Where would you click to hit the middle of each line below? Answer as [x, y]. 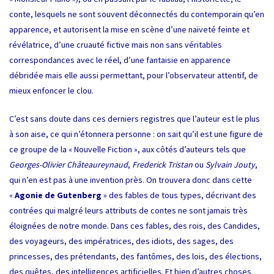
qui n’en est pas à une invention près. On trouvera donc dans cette [131, 180]
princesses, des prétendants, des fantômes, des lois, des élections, [135, 256]
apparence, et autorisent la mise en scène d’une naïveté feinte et [129, 29]
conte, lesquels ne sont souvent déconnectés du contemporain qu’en [137, 14]
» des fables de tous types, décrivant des [179, 195]
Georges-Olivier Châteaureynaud [68, 164]
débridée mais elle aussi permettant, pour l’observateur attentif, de [134, 75]
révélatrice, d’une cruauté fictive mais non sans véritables [116, 44]
